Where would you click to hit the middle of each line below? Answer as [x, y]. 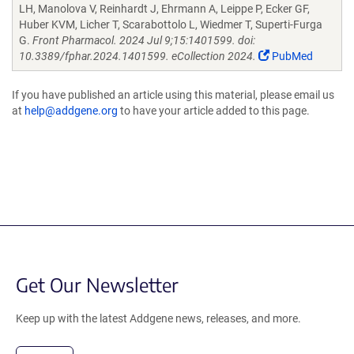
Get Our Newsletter [97, 284]
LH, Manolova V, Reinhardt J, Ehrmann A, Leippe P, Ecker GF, [164, 9]
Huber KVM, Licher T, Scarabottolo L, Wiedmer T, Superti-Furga [171, 24]
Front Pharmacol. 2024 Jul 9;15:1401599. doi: [144, 40]
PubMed [291, 56]
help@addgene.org [71, 111]
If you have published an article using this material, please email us [173, 95]
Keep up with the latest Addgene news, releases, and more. [158, 318]
